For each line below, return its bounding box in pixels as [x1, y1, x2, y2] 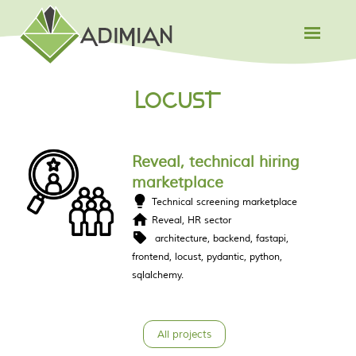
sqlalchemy [132, 269, 182, 281]
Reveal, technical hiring [132, 153, 300, 172]
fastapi [256, 232, 287, 245]
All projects [157, 327, 211, 341]
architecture [155, 232, 208, 245]
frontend [132, 250, 170, 263]
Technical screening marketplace [152, 195, 298, 208]
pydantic [207, 250, 245, 263]
